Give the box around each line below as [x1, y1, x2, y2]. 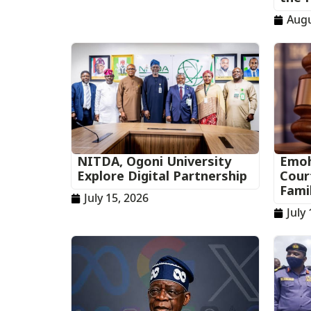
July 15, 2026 [84, 190, 149, 205]
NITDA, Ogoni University [77, 153, 231, 169]
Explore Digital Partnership [77, 167, 247, 184]
